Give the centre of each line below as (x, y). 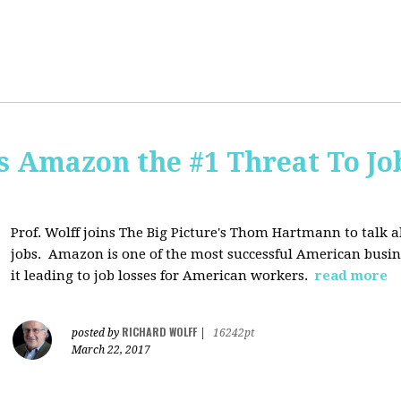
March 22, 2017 (111, 350)
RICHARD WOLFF (159, 332)
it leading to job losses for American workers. (161, 276)
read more (351, 276)
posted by (97, 333)
